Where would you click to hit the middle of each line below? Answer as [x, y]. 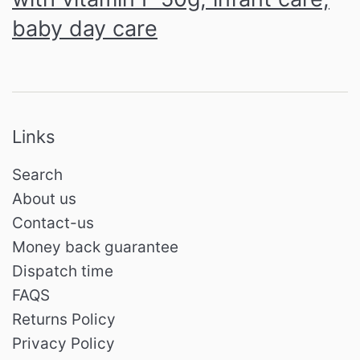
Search [37, 174]
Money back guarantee [95, 247]
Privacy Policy [63, 343]
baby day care [85, 29]
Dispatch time [63, 271]
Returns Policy [64, 319]
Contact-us [53, 223]
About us [44, 198]
